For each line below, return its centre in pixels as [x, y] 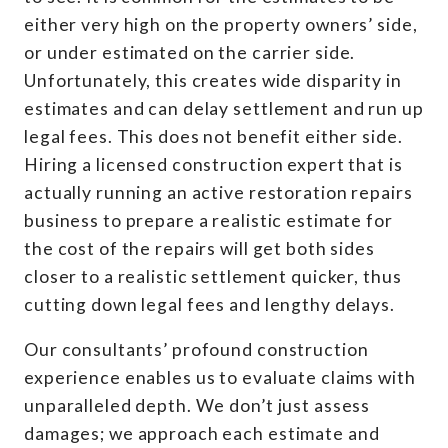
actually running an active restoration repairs [218, 192]
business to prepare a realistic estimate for [208, 220]
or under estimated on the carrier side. [190, 52]
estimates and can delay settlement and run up [224, 108]
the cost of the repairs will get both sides [199, 248]
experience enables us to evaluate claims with [220, 378]
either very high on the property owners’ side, [221, 24]
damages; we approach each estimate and [202, 434]
